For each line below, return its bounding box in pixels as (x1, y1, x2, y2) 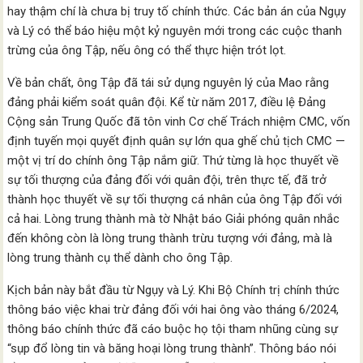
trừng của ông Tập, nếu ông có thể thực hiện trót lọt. (7, 43, 287, 58)
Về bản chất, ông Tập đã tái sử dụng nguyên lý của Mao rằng (7, 75, 330, 91)
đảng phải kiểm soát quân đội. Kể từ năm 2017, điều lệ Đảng (7, 95, 327, 110)
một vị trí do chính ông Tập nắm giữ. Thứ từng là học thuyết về (7, 153, 340, 169)
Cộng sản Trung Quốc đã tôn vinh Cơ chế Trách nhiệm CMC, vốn (7, 114, 351, 130)
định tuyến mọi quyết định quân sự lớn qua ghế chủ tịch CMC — (7, 134, 346, 149)
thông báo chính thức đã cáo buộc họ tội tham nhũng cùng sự (7, 322, 339, 337)
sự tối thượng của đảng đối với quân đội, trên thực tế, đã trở (7, 173, 327, 188)
